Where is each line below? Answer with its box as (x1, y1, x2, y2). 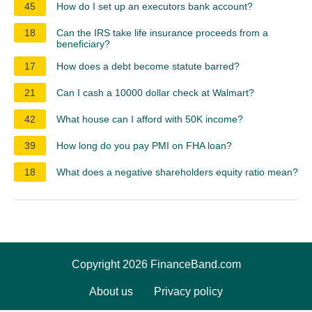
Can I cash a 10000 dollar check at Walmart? (56, 86, 254, 98)
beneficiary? (56, 38, 110, 49)
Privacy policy (154, 285, 223, 297)
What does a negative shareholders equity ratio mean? (56, 166, 298, 178)
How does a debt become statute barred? (56, 60, 240, 72)
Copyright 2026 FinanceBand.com (71, 258, 241, 270)
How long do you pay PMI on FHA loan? (56, 139, 232, 151)
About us (89, 285, 133, 297)
